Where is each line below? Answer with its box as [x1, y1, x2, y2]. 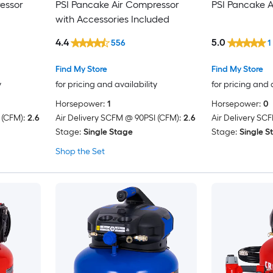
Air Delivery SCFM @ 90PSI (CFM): [55, 112, 181, 123]
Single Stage [83, 126, 133, 137]
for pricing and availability [55, 79, 157, 90]
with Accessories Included [55, 13, 169, 26]
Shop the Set [55, 146, 105, 157]
